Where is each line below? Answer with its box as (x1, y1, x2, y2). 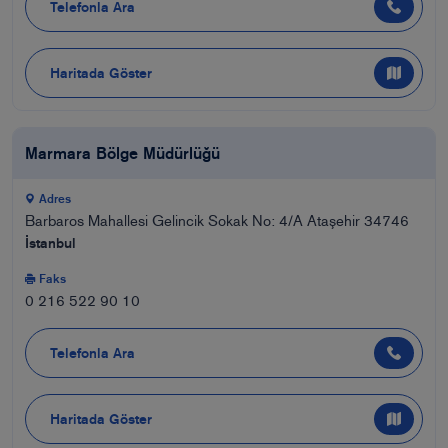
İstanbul (25, 235, 76, 252)
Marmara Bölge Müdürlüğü (25, 144, 220, 164)
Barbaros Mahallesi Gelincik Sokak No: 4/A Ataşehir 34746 (25, 212, 413, 231)
